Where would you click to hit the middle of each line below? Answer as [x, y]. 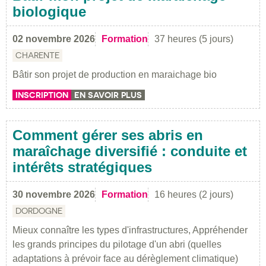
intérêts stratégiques [82, 167]
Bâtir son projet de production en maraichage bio [115, 74]
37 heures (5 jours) [194, 39]
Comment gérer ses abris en [108, 135]
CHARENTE [37, 55]
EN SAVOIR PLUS [108, 95]
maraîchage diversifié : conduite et [130, 151]
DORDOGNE [39, 210]
